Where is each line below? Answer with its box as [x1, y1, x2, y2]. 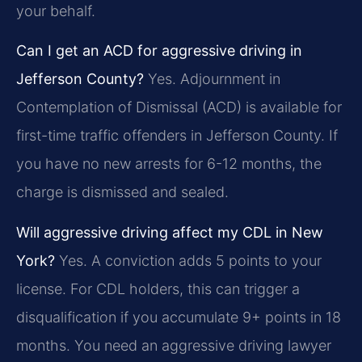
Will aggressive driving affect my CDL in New [16, 223, 323, 241]
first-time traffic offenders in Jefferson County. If [16, 127, 338, 145]
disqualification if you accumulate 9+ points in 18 [16, 308, 341, 326]
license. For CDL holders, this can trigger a [16, 280, 300, 297]
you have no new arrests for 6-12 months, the [16, 155, 322, 173]
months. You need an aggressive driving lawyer [16, 336, 331, 354]
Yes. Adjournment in [144, 70, 280, 88]
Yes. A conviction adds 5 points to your [55, 251, 322, 269]
